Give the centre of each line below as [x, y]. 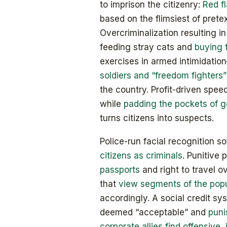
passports [120, 169]
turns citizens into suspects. [157, 118]
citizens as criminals [141, 155]
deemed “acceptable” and [154, 212]
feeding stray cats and [147, 47]
